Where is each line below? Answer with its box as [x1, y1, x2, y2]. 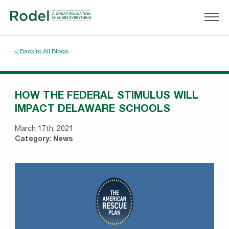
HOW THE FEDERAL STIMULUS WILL [15, 91, 198, 102]
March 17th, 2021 [15, 126, 73, 133]
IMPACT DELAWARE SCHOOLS [15, 105, 171, 115]
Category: [15, 136, 53, 143]
